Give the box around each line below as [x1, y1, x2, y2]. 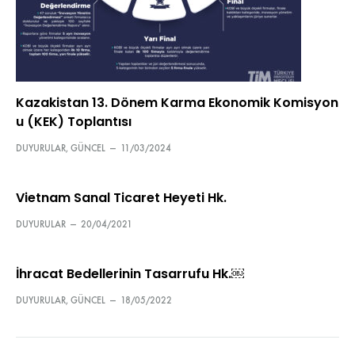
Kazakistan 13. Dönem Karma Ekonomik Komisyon [16, 94, 338, 112]
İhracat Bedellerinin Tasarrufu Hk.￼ [16, 265, 244, 283]
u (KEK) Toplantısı [16, 113, 132, 131]
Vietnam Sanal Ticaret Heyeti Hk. [16, 189, 227, 207]
